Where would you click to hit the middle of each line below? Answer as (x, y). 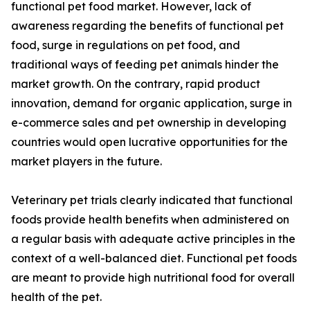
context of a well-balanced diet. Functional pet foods (154, 258)
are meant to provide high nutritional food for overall (153, 278)
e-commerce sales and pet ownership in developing (149, 123)
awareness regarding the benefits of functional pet (147, 26)
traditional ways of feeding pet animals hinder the (145, 65)
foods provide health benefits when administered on (150, 220)
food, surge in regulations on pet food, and (126, 45)
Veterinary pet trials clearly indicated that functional (152, 200)
